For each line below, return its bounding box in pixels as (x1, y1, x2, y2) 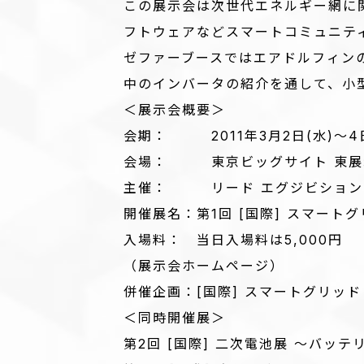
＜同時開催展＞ (123, 310, 226, 326)
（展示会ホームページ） (123, 258, 284, 274)
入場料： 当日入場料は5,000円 (123, 232, 343, 248)
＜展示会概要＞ (123, 102, 226, 118)
